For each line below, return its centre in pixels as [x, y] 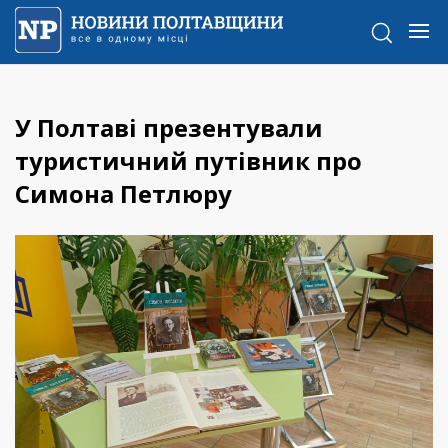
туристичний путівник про [188, 161]
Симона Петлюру [123, 194]
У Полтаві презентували [169, 128]
